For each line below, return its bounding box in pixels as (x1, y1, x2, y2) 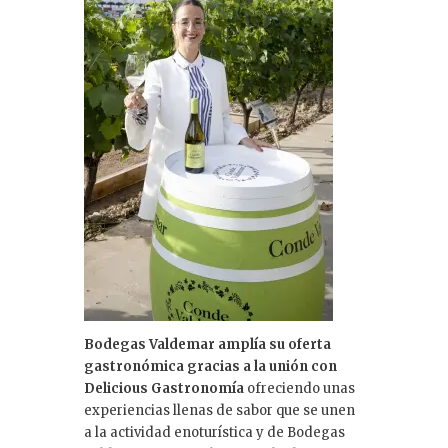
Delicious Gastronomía (84, 380, 244, 398)
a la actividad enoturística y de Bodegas (84, 424, 345, 442)
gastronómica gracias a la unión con (84, 358, 337, 376)
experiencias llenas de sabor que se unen (84, 402, 355, 420)
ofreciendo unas (244, 380, 355, 398)
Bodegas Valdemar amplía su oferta (84, 336, 331, 354)
